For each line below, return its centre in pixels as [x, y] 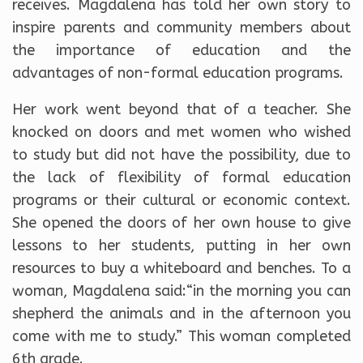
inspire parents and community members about [181, 27]
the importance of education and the [181, 50]
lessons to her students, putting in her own [181, 245]
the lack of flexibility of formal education [181, 177]
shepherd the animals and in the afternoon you [181, 313]
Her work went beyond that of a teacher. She [181, 109]
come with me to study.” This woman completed [181, 336]
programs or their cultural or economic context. [181, 200]
